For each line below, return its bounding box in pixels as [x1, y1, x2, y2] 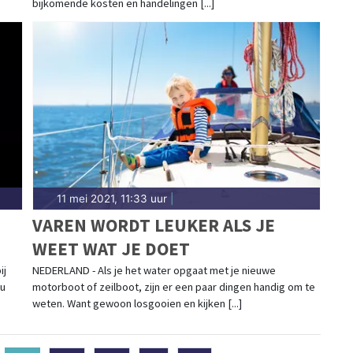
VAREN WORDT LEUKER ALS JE [32, 213, 275, 236]
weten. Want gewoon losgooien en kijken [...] [32, 295, 242, 310]
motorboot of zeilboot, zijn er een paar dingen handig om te [32, 279, 315, 294]
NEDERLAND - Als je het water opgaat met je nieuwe [32, 262, 276, 277]
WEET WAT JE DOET [32, 236, 190, 260]
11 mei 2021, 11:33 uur [56, 191, 167, 205]
